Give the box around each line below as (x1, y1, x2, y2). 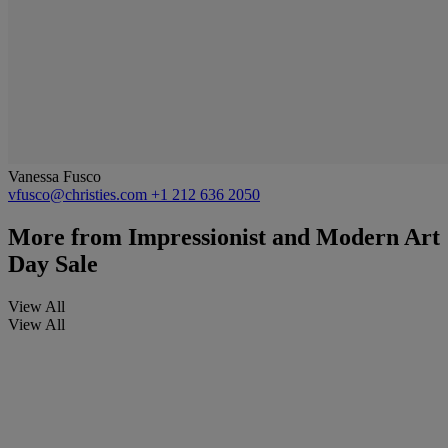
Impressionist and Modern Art (122, 223, 440, 250)
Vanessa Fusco (8, 167, 101, 185)
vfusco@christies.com (8, 185, 151, 203)
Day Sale (8, 250, 98, 277)
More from (8, 223, 122, 250)
